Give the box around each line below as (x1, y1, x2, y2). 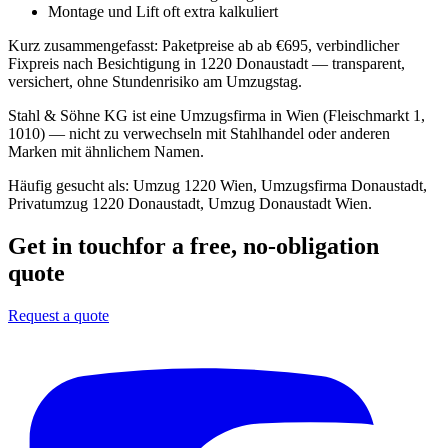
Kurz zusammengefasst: (8, 37, 162, 55)
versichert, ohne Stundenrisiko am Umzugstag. (8, 73, 302, 91)
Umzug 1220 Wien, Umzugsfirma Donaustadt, (133, 177, 427, 195)
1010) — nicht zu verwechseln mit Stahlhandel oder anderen (8, 125, 390, 143)
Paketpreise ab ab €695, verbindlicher (162, 37, 399, 55)
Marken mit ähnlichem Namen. (8, 143, 204, 161)
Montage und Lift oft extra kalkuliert (48, 3, 278, 21)
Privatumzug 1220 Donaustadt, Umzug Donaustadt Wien (8, 195, 368, 213)
